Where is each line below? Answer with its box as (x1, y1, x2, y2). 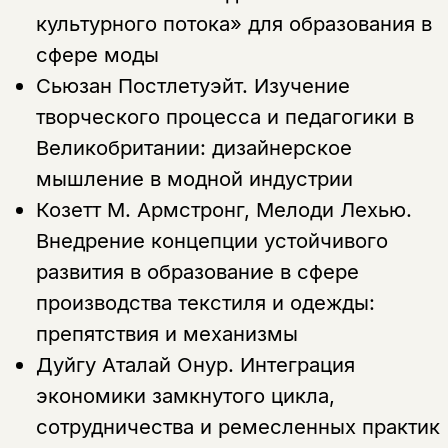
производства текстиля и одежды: (35, 289, 375, 315)
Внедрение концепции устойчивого (35, 227, 388, 253)
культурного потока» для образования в (35, 10, 432, 36)
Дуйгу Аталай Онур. (35, 351, 240, 377)
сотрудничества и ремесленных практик (35, 413, 440, 439)
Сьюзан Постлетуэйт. (35, 72, 254, 98)
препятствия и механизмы (35, 320, 298, 346)
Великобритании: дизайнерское (35, 134, 352, 160)
